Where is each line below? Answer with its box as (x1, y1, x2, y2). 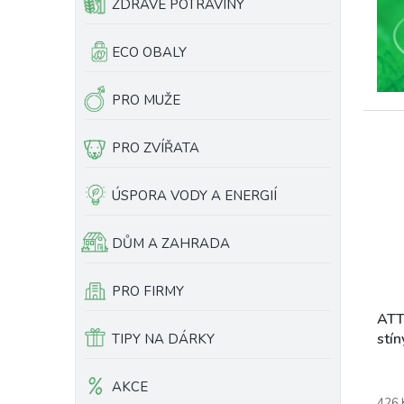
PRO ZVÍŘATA (112, 139, 199, 157)
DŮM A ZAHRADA (112, 234, 230, 252)
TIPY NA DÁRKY (112, 330, 215, 348)
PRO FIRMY (112, 282, 184, 300)
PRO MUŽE (112, 91, 180, 109)
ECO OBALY (112, 43, 187, 61)
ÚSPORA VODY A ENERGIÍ (112, 187, 277, 205)
